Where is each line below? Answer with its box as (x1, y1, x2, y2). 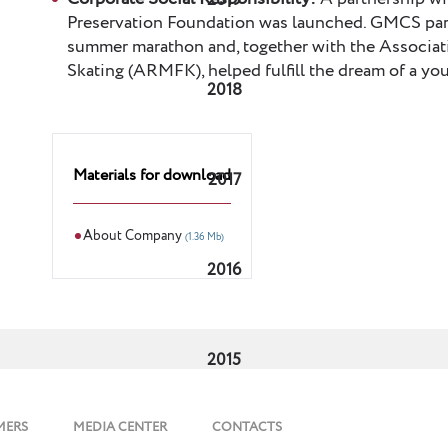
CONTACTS (212, 418, 282, 437)
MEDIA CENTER (73, 418, 167, 437)
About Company (82, 226, 185, 246)
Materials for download (72, 164, 231, 187)
